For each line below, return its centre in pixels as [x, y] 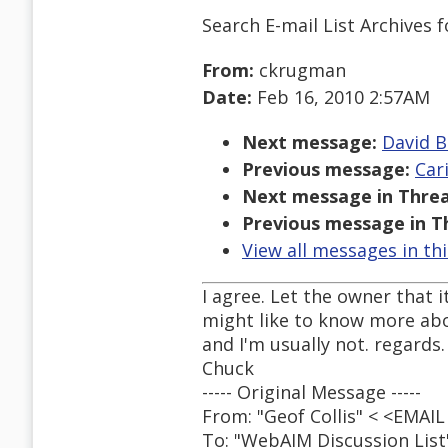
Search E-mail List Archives [317, 24]
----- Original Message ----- [311, 392]
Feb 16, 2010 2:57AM [341, 97]
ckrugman [300, 70]
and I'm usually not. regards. [323, 344]
